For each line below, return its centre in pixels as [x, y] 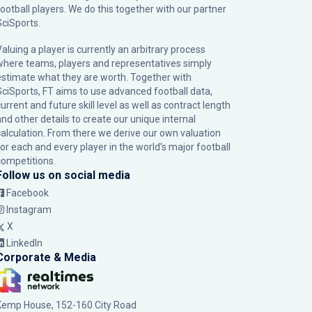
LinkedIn [24, 243]
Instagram [29, 210]
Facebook [28, 193]
